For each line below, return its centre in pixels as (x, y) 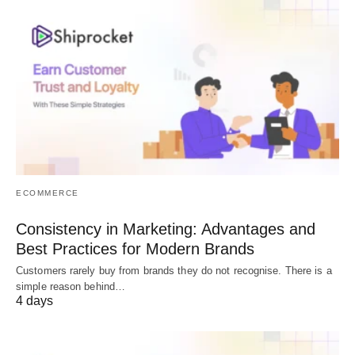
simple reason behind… (71, 287)
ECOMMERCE (48, 193)
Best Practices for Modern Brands (135, 249)
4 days (34, 301)
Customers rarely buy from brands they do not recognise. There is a (174, 271)
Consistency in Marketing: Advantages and (166, 229)
